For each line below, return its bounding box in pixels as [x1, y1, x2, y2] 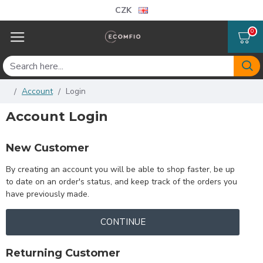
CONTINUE [100, 216, 146, 228]
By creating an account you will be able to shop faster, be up [6, 164, 235, 175]
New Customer [6, 141, 89, 154]
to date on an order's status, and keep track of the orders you [6, 176, 237, 187]
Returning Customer [6, 247, 120, 259]
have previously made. [6, 188, 89, 200]
